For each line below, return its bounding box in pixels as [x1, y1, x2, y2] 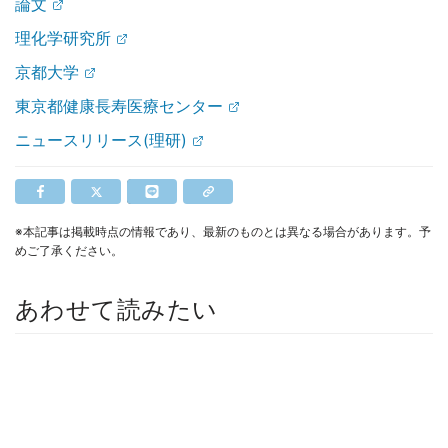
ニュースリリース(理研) [15, 130, 187, 151]
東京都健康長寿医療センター [15, 96, 223, 117]
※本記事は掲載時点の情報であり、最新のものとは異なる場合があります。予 [15, 224, 431, 240]
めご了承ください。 [15, 243, 123, 259]
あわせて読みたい [15, 295, 218, 325]
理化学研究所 [15, 28, 111, 49]
